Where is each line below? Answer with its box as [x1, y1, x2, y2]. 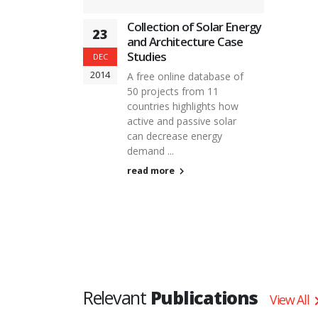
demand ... [127, 144, 174, 158]
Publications [150, 285, 258, 310]
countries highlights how [127, 99, 238, 114]
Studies [127, 48, 167, 65]
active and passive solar [127, 114, 236, 128]
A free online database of [127, 70, 243, 84]
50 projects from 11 [127, 84, 219, 99]
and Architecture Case [127, 33, 243, 50]
